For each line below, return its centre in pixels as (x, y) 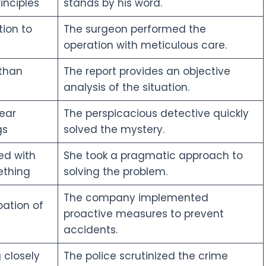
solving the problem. (115, 171)
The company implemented (136, 197)
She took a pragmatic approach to (153, 155)
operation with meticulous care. (145, 45)
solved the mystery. (114, 129)
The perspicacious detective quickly (156, 113)
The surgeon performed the (134, 29)
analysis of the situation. (126, 87)
